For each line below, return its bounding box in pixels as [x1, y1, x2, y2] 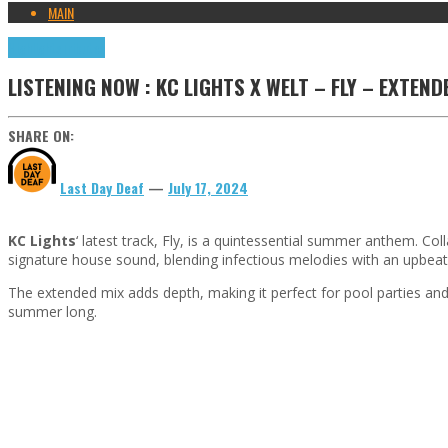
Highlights [8, 36, 61, 58]
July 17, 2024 [168, 176, 248, 198]
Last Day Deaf [60, 176, 144, 198]
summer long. [8, 301, 97, 321]
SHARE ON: [8, 124, 74, 146]
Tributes [61, 36, 105, 58]
